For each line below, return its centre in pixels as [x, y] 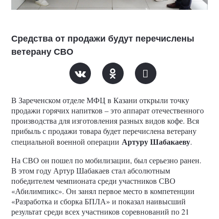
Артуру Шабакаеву [156, 142]
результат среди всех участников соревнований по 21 [100, 212]
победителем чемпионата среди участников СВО [93, 181]
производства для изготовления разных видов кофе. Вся [105, 121]
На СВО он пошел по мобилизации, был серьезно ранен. [106, 160]
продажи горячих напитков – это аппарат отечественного [108, 110]
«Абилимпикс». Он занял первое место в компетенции [103, 191]
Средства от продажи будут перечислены [103, 39]
